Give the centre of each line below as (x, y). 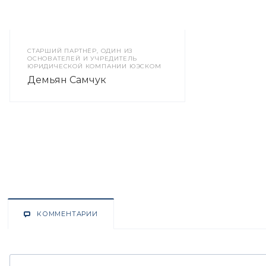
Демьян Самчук (67, 80)
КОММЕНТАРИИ (67, 214)
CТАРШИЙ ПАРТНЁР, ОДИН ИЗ (80, 51)
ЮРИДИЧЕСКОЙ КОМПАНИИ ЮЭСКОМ (94, 66)
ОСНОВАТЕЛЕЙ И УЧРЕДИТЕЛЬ (83, 58)
